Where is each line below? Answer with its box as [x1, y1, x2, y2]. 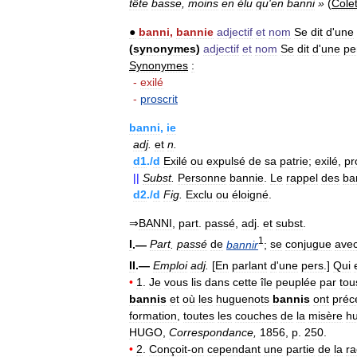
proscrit [140, 92, 178, 105]
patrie [280, 154, 308, 167]
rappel [286, 171, 318, 184]
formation [129, 308, 177, 322]
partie [286, 342, 315, 355]
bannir [226, 237, 258, 251]
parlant [232, 258, 267, 272]
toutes [183, 308, 214, 322]
